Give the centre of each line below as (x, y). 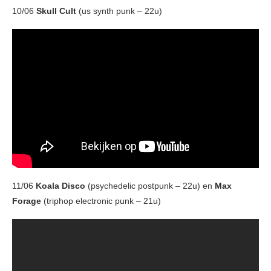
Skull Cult (57, 11)
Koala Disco (60, 185)
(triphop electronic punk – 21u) (101, 201)
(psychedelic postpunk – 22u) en (150, 185)
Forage (27, 201)
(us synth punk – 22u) (120, 11)
